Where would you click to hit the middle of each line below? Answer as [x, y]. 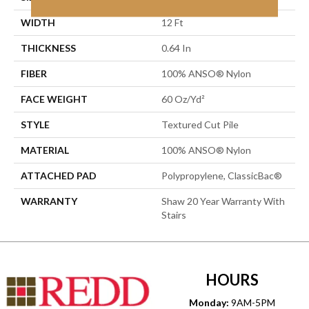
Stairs [174, 215]
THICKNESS [48, 48]
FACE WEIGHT [54, 99]
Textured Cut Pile [200, 124]
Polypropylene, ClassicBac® [222, 175]
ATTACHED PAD [59, 175]
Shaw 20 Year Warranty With [223, 201]
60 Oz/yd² [183, 99]
